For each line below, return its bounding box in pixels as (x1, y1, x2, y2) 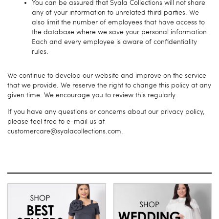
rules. (32, 47, 48, 56)
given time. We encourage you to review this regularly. (7, 90, 177, 99)
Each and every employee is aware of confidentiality (32, 37, 197, 46)
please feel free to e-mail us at (7, 117, 105, 126)
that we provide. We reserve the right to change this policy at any (7, 81, 211, 89)
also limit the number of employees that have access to (32, 18, 205, 26)
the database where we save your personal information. (32, 27, 209, 36)
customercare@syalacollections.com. (7, 127, 123, 135)
